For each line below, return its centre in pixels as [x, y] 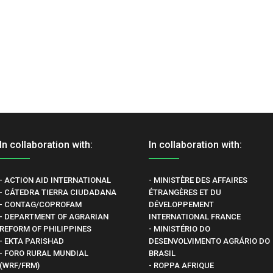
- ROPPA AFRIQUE [181, 265]
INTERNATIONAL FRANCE [194, 217]
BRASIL [162, 253]
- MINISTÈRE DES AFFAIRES [198, 180]
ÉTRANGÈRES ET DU [185, 192]
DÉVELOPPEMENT [181, 204]
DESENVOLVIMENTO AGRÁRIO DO [209, 241]
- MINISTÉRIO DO [179, 229]
